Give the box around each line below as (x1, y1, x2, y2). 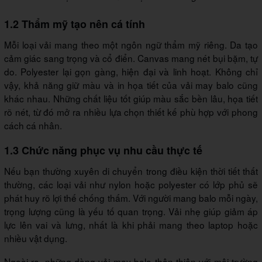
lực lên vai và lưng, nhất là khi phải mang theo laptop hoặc (4, 218, 258, 232)
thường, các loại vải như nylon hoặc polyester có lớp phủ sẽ (4, 178, 258, 191)
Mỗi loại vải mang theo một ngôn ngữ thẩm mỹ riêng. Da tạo (4, 38, 258, 51)
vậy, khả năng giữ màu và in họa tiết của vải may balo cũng (4, 78, 258, 92)
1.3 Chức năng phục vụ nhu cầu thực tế (4, 143, 202, 158)
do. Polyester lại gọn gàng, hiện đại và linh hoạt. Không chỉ (4, 65, 258, 78)
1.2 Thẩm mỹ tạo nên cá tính (4, 16, 145, 32)
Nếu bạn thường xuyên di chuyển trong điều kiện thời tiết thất (4, 164, 258, 178)
